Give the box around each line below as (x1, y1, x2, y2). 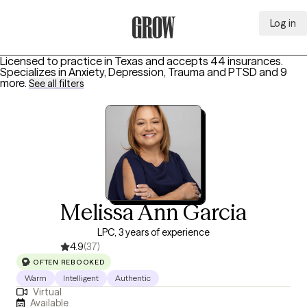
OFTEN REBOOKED (33, 257, 106, 267)
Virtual (32, 286, 62, 299)
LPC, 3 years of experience (97, 226, 210, 238)
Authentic (115, 273, 151, 283)
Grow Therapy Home (131, 39, 233, 53)
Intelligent (63, 273, 99, 283)
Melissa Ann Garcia (60, 199, 247, 225)
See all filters (29, 77, 84, 90)
